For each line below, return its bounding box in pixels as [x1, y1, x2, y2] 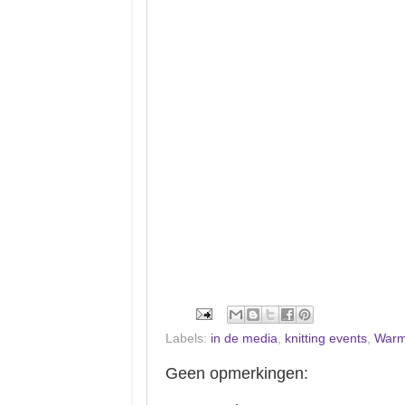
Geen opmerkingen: [165, 363, 308, 382]
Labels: [165, 331, 211, 345]
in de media [211, 331, 278, 345]
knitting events [285, 331, 367, 345]
